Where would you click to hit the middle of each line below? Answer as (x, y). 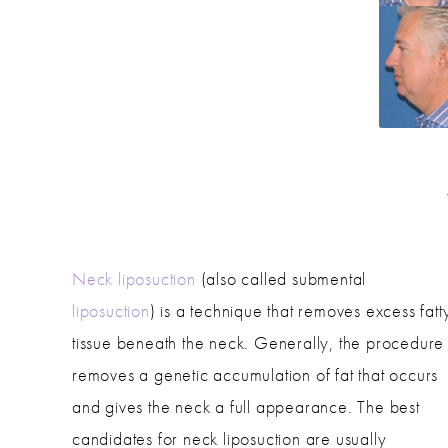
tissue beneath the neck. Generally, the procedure (258, 342)
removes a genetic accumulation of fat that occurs (255, 374)
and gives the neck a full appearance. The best (246, 406)
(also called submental (281, 278)
